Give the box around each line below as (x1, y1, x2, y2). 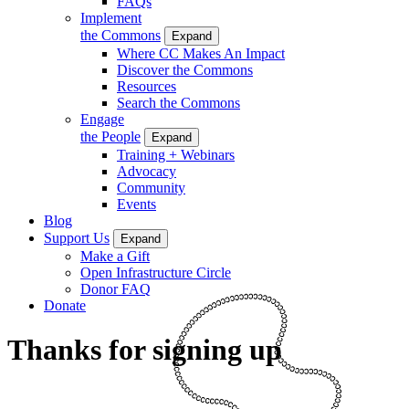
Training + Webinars (117, 146, 235, 163)
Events (117, 195, 156, 212)
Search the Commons (117, 94, 240, 110)
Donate (44, 297, 86, 313)
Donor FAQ (80, 280, 151, 297)
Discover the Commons (117, 61, 253, 78)
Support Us (44, 229, 110, 246)
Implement (80, 9, 142, 26)
